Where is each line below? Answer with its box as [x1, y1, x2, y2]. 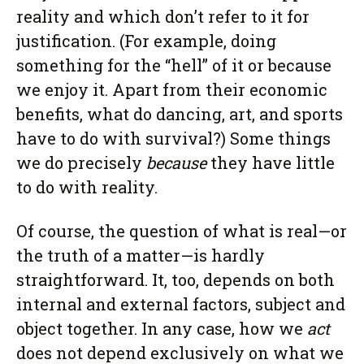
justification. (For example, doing [16, 30, 276, 51]
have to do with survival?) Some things [16, 128, 331, 149]
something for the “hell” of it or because [16, 54, 331, 76]
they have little [206, 152, 335, 173]
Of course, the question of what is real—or [16, 220, 347, 241]
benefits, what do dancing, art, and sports [16, 103, 343, 124]
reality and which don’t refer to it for [16, 6, 310, 27]
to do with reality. [16, 176, 158, 197]
